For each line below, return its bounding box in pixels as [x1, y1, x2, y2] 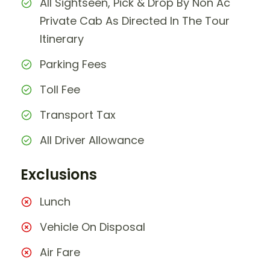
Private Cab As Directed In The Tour [40, 13, 230, 28]
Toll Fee [40, 81, 80, 97]
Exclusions [20, 164, 97, 184]
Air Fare [40, 244, 80, 260]
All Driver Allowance [40, 132, 144, 148]
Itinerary [40, 31, 84, 46]
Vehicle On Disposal [40, 219, 145, 234]
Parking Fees [40, 56, 107, 72]
